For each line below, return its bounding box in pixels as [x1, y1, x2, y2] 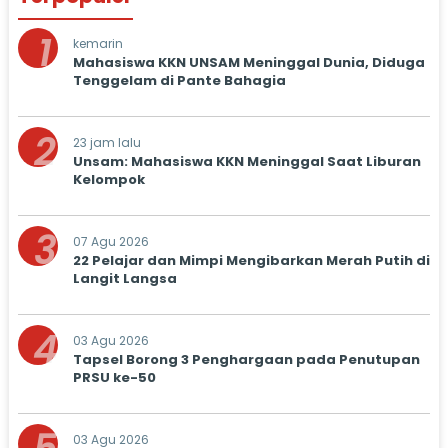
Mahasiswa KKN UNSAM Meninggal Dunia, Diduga [72, 52, 425, 72]
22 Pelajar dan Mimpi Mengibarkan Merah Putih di [72, 250, 430, 270]
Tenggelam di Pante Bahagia [72, 70, 286, 90]
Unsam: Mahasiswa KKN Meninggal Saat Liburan [72, 151, 421, 171]
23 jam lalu [72, 133, 141, 151]
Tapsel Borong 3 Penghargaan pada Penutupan [72, 349, 420, 369]
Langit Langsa [72, 268, 177, 288]
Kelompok [72, 169, 145, 189]
